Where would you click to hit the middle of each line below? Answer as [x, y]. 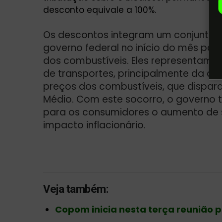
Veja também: [76, 189]
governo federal [81, 48]
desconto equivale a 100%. [100, 10]
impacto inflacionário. [94, 125]
